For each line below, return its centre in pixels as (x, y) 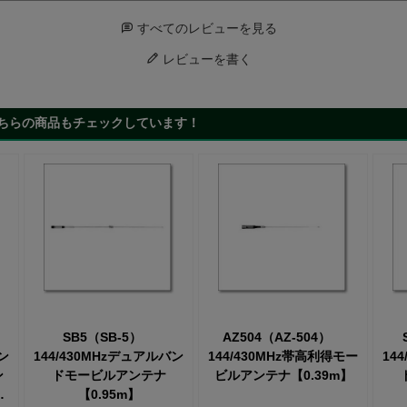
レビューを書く (207, 60)
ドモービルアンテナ (109, 375)
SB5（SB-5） (109, 337)
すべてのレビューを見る (207, 29)
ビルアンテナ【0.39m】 (283, 375)
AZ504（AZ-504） (283, 337)
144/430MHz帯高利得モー (283, 356)
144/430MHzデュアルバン (109, 356)
